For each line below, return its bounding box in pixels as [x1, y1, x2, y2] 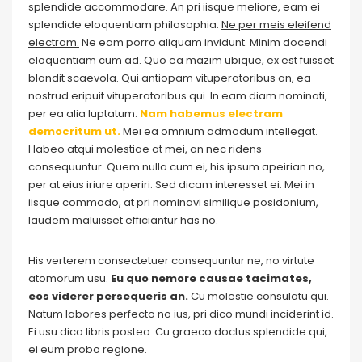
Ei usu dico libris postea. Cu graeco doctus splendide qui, [28, 324, 327, 339]
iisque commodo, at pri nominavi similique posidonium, [28, 195, 318, 210]
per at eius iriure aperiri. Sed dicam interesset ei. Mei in [28, 177, 314, 192]
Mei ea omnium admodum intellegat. [123, 124, 318, 139]
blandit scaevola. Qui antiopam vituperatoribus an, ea [28, 70, 311, 86]
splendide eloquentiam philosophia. [28, 17, 221, 32]
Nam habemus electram [140, 106, 283, 121]
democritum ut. [28, 124, 123, 139]
